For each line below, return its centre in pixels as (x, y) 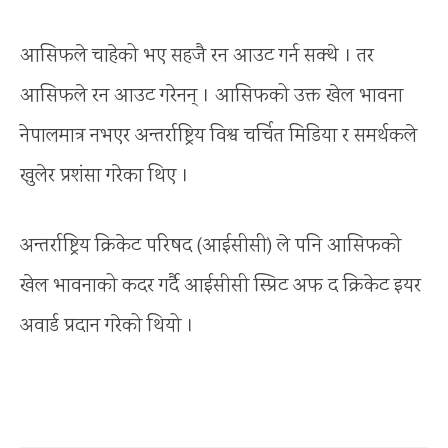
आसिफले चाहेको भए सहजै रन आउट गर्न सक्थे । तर (197, 56)
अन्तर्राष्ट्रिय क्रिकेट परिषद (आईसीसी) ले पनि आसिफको (210, 246)
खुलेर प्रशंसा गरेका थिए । (104, 176)
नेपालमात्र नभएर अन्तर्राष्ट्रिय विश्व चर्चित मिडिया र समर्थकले (218, 136)
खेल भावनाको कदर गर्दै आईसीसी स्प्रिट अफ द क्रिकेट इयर (220, 286)
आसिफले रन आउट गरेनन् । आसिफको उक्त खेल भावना (211, 96)
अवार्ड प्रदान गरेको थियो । (107, 326)
